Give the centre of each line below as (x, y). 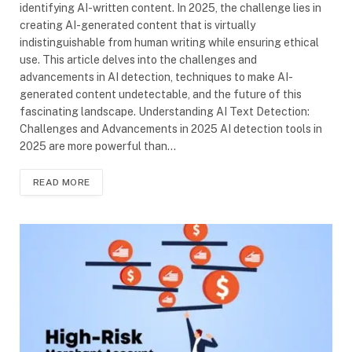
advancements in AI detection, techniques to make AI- (156, 77)
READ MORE (62, 182)
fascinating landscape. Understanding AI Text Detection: (165, 111)
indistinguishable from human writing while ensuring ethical (169, 42)
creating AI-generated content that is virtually (137, 25)
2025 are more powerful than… (98, 146)
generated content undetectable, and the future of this (161, 94)
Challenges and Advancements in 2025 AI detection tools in (171, 128)
